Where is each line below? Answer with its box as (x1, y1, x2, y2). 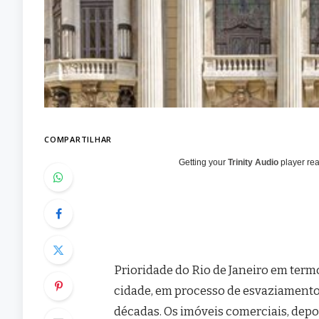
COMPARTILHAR (44, 133, 113, 145)
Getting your (179, 157, 229, 167)
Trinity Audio (228, 157, 279, 167)
